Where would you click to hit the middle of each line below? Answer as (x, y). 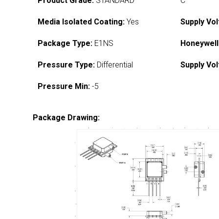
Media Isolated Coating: (81, 22)
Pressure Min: (64, 86)
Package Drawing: (66, 118)
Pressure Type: (66, 65)
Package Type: (65, 43)
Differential (114, 65)
